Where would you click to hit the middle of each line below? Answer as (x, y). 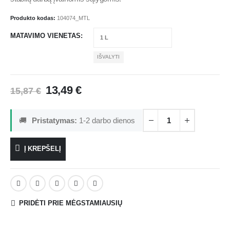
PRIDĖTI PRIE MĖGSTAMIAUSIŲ (70, 203)
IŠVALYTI (109, 57)
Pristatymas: (54, 121)
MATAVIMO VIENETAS (45, 35)
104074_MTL (73, 18)
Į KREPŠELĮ (42, 149)
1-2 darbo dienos (107, 121)
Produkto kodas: (34, 18)
